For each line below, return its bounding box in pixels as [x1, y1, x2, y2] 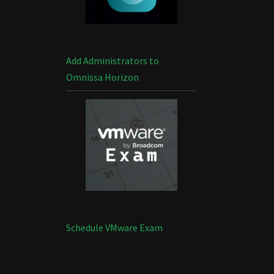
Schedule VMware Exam [65, 221, 163, 234]
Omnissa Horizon [65, 71, 139, 83]
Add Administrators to [65, 54, 159, 67]
